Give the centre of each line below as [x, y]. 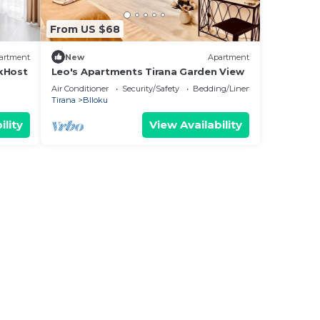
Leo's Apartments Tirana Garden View [147, 71]
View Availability [196, 125]
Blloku [95, 100]
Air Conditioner [80, 89]
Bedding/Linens [224, 89]
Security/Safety [150, 89]
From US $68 [85, 29]
